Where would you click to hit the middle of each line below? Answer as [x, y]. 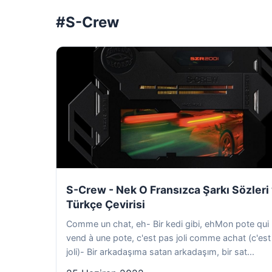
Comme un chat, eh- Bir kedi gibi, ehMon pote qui [168, 224]
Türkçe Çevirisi [106, 204]
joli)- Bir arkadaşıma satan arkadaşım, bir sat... [160, 252]
